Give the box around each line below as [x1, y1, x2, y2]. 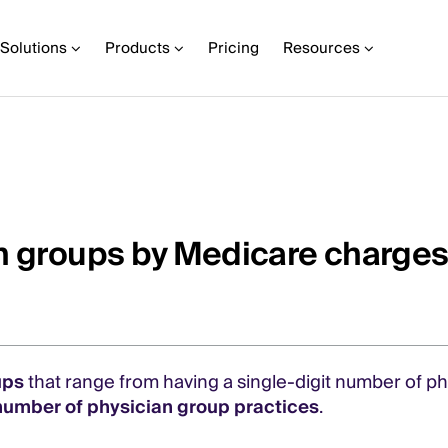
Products [105, 35, 170, 61]
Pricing [208, 35, 259, 61]
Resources [283, 35, 360, 61]
